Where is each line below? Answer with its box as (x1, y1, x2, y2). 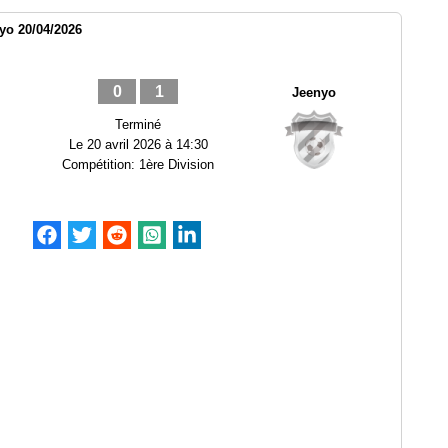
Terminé (115, 117, 161, 132)
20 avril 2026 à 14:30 (86, 137, 208, 152)
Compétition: (62, 157, 139, 172)
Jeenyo (292, 85, 336, 100)
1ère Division (139, 157, 214, 172)
